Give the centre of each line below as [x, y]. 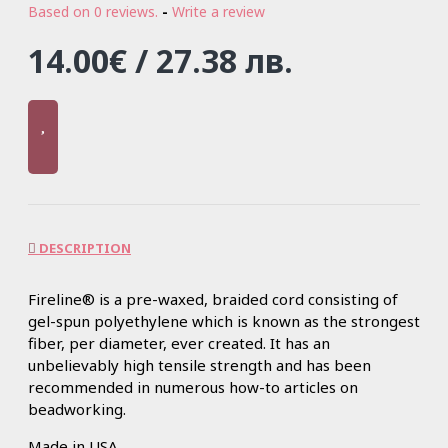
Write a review [218, 11]
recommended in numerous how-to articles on [193, 386]
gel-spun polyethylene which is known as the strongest [224, 320]
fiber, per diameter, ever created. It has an [179, 342]
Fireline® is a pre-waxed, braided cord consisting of [213, 298]
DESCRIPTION [83, 247]
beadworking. [77, 408]
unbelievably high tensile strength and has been [199, 364]
